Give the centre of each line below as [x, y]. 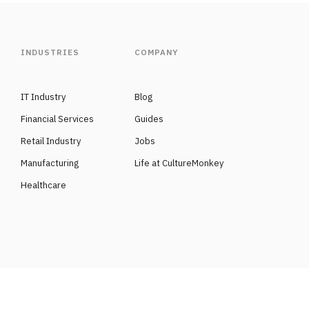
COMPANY [156, 52]
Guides [149, 119]
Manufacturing [50, 163]
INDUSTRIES [50, 52]
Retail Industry [51, 141]
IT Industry [43, 97]
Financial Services [58, 119]
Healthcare [44, 186]
